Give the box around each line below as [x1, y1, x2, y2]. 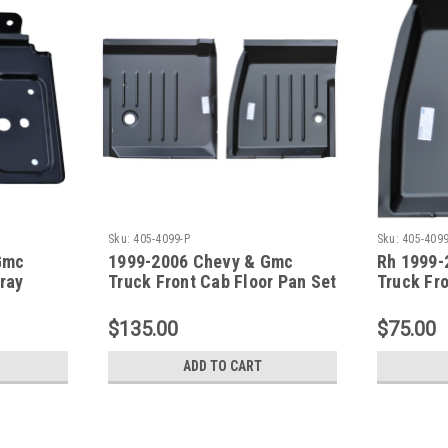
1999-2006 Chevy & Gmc [108, 250, 294, 272]
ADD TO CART [182, 357, 262, 374]
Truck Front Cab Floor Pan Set [108, 270, 337, 292]
